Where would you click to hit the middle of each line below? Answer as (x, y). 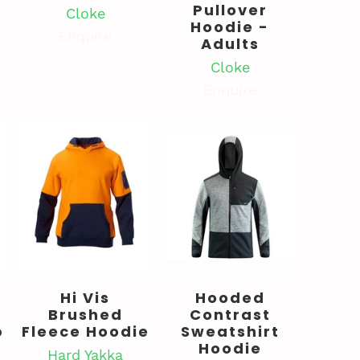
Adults (230, 43)
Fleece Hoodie (85, 331)
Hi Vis (85, 297)
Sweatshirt (230, 331)
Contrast (230, 314)
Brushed (85, 314)
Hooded (230, 297)
